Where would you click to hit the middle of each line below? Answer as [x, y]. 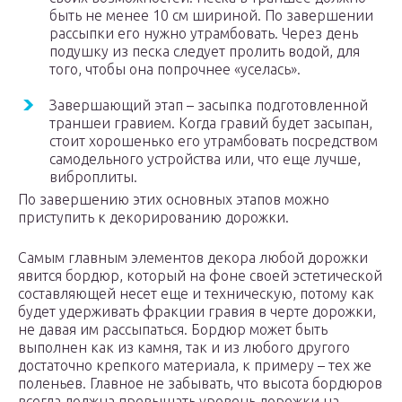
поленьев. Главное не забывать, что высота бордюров [200, 384]
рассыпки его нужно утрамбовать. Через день [204, 34]
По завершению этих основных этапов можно [174, 200]
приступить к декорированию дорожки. [153, 218]
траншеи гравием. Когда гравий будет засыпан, [211, 123]
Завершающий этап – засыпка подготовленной [209, 105]
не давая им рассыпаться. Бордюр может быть [173, 330]
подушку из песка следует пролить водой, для [205, 52]
